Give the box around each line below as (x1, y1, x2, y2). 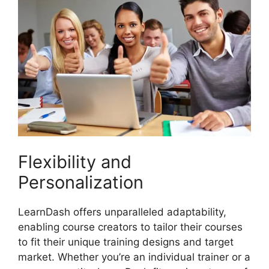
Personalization (18, 171, 144, 193)
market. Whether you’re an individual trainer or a (18, 250, 250, 263)
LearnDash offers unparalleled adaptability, (18, 205, 226, 218)
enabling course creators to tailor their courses (18, 220, 243, 233)
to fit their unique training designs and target (18, 235, 234, 248)
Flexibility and (18, 151, 131, 172)
